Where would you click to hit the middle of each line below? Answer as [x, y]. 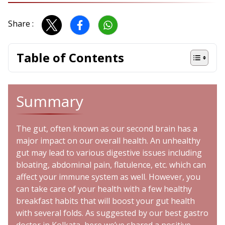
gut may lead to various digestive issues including [109, 153]
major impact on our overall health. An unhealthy [108, 141]
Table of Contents [70, 58]
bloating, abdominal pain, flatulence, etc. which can [111, 165]
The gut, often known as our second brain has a [107, 129]
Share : [21, 24]
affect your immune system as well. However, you [108, 177]
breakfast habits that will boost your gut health [105, 201]
